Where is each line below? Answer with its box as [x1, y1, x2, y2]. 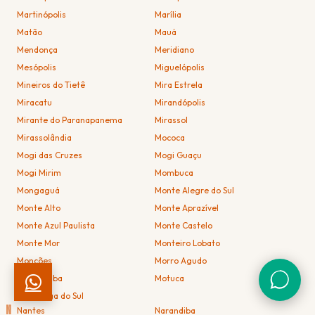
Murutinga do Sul [17, 290, 84, 301]
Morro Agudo [155, 255, 207, 266]
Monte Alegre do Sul [155, 184, 235, 195]
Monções [17, 255, 52, 266]
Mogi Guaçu [155, 149, 202, 160]
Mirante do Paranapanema [17, 114, 122, 125]
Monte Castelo [155, 219, 213, 231]
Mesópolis [17, 61, 56, 72]
